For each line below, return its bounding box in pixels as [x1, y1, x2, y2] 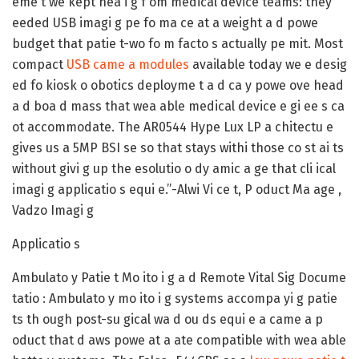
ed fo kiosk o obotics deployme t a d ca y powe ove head [12, 77, 344, 93]
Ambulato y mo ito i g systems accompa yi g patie [46, 290, 337, 306]
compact [12, 56, 67, 72]
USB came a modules [67, 56, 189, 72]
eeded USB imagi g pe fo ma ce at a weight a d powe [12, 14, 318, 30]
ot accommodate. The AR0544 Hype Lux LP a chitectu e [12, 119, 333, 135]
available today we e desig [189, 56, 347, 72]
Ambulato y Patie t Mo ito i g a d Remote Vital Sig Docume [12, 269, 346, 285]
